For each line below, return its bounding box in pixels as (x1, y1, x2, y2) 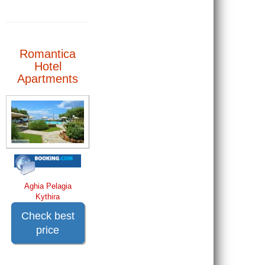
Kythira (35, 192, 60, 201)
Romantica (20, 47, 76, 60)
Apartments (17, 72, 79, 85)
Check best (21, 209, 75, 222)
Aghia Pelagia (24, 181, 72, 190)
